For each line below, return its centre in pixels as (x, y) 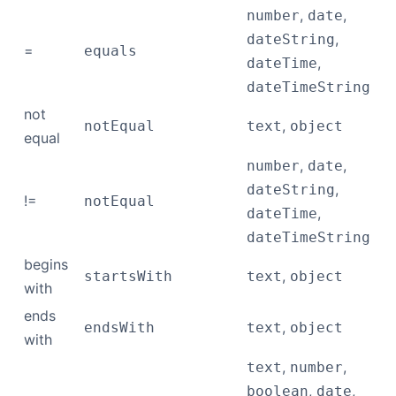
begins (46, 264)
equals (110, 51)
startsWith (128, 276)
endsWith (119, 327)
